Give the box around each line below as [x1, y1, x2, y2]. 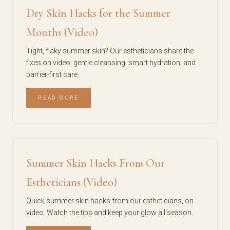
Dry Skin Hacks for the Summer [26, 7, 170, 20]
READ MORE [38, 95, 80, 101]
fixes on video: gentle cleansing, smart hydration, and [26, 59, 196, 67]
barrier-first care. [26, 70, 79, 79]
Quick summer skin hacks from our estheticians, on [26, 197, 194, 205]
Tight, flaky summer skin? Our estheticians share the [26, 47, 194, 55]
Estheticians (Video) [26, 176, 117, 189]
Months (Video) [26, 26, 98, 39]
